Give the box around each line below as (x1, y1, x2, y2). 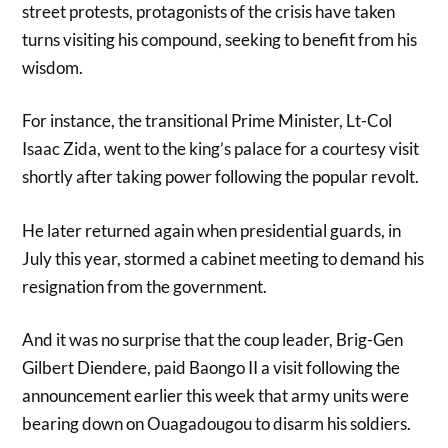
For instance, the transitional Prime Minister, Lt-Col (22, 110, 393, 132)
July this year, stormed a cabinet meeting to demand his (22, 247, 425, 269)
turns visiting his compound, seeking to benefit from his (22, 28, 418, 50)
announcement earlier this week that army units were (22, 385, 410, 407)
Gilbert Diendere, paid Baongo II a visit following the (22, 357, 401, 379)
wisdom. (22, 56, 84, 78)
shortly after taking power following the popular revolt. (22, 166, 420, 188)
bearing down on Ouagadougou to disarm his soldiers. (22, 413, 412, 435)
